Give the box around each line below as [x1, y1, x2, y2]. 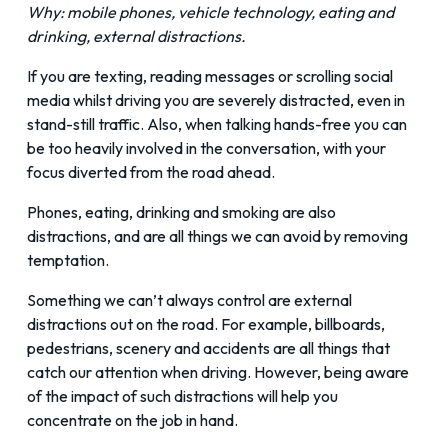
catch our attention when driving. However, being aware [27, 362, 409, 383]
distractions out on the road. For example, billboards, [27, 314, 385, 335]
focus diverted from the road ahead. [27, 162, 275, 183]
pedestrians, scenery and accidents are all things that [27, 338, 390, 359]
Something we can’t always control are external [27, 290, 352, 311]
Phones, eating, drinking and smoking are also [27, 202, 336, 223]
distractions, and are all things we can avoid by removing [27, 226, 408, 247]
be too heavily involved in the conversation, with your [27, 138, 386, 159]
